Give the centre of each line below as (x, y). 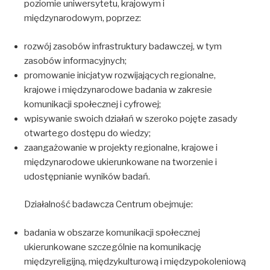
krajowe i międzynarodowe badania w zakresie (118, 89)
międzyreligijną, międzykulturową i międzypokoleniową (135, 261)
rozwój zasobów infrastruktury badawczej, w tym (123, 46)
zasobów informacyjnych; (75, 61)
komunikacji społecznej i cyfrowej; (92, 104)
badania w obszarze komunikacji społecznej (112, 232)
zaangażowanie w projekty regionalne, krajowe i (121, 147)
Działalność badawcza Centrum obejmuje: (108, 204)
